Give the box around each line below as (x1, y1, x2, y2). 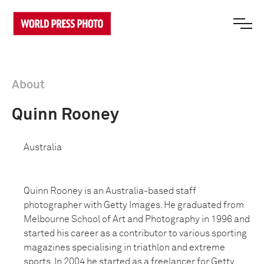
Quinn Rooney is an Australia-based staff (24, 186, 196, 196)
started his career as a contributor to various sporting (24, 229, 247, 238)
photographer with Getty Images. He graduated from (24, 200, 244, 210)
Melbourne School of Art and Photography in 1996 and (24, 214, 250, 224)
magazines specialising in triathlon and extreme (24, 243, 225, 252)
